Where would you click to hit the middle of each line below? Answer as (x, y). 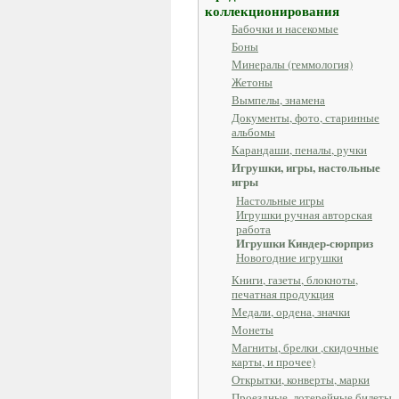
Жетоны (252, 82)
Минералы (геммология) (292, 64)
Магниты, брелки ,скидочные (305, 347)
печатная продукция (283, 294)
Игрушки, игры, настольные (306, 167)
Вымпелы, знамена (278, 100)
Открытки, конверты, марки (301, 379)
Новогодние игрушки (289, 257)
